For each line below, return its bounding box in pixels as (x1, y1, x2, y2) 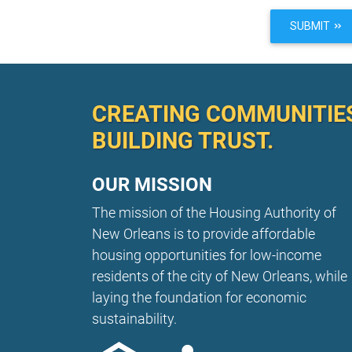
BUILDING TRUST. (92, 128, 273, 155)
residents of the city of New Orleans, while (92, 268, 347, 285)
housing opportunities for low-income (92, 247, 321, 264)
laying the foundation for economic (92, 289, 306, 306)
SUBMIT (290, 19, 333, 32)
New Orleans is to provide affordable (92, 225, 315, 243)
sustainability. (92, 310, 177, 328)
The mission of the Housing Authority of (92, 204, 336, 222)
